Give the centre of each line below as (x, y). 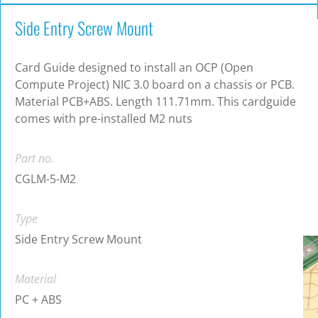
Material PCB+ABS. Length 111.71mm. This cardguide (155, 102)
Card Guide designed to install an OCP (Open (134, 68)
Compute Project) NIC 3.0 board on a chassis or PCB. (155, 85)
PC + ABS (38, 300)
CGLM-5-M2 (45, 179)
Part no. (34, 159)
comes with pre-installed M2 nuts (104, 119)
